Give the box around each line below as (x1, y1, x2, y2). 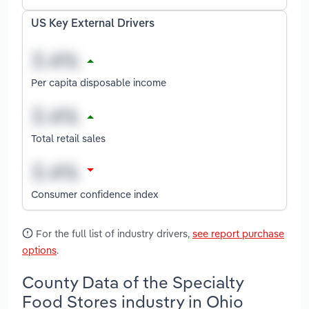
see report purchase (192, 227, 284, 241)
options (22, 243, 57, 257)
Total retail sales (31, 131, 106, 145)
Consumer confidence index (31, 187, 159, 201)
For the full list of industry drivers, (33, 227, 192, 241)
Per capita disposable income (31, 75, 166, 89)
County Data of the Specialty (22, 271, 243, 292)
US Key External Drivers (31, 18, 154, 30)
